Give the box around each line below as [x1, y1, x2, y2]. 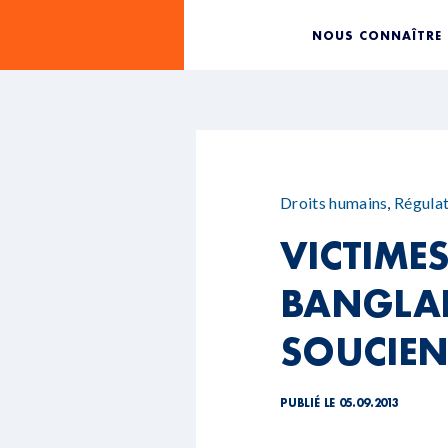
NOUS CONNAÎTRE [312, 27, 443, 43]
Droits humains [280, 193, 388, 212]
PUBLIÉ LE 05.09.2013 [280, 396, 399, 410]
